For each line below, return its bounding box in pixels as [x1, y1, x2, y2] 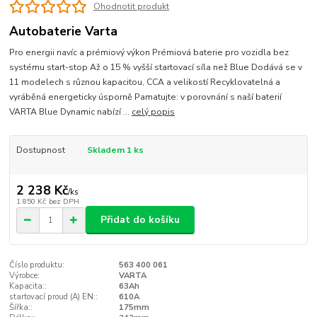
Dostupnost [16, 144, 65, 156]
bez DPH [48, 195, 79, 207]
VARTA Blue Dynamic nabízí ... [9, 106, 132, 118]
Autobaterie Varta [9, 22, 118, 40]
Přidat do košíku [100, 213, 180, 227]
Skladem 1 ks [86, 144, 144, 156]
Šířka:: [9, 302, 33, 313]
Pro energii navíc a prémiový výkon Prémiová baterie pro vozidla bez [9, 47, 289, 59]
